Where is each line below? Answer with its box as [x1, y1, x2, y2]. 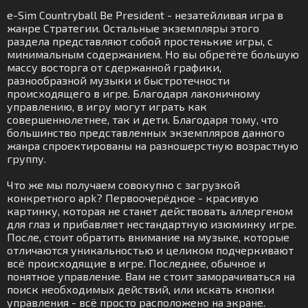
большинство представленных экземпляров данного [7, 126, 285, 139]
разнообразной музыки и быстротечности [7, 74, 230, 87]
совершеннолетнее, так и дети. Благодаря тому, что [7, 113, 278, 126]
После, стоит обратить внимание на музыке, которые [7, 230, 289, 243]
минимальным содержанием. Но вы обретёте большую [7, 47, 299, 60]
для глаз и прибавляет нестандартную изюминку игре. [7, 217, 296, 230]
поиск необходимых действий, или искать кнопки [7, 283, 274, 296]
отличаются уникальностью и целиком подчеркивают [7, 243, 294, 256]
